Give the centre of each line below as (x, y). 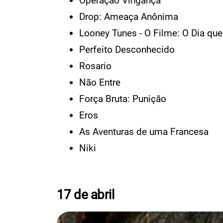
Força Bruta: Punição (123, 99)
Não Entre (100, 82)
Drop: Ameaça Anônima (129, 16)
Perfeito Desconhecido (127, 49)
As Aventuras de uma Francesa (144, 131)
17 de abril (86, 194)
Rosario (95, 66)
